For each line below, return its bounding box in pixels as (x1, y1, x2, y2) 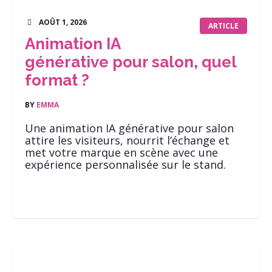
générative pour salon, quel (25, 53, 236, 71)
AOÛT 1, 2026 (39, 17, 87, 27)
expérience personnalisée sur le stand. (25, 157, 226, 172)
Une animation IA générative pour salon (25, 121, 234, 135)
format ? (25, 71, 89, 89)
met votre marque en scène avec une (25, 145, 218, 160)
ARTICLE (208, 21, 239, 31)
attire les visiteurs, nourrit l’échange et (25, 133, 229, 148)
